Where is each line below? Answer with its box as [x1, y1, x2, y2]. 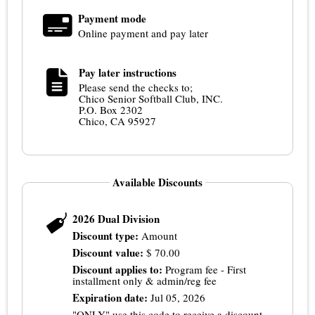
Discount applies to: [72, 262, 163, 278]
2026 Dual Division [72, 211, 160, 227]
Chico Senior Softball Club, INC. [79, 91, 224, 106]
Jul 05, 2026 [150, 290, 206, 305]
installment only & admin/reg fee [72, 274, 217, 288]
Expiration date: [72, 290, 148, 306]
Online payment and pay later [78, 26, 209, 41]
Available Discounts [112, 174, 202, 191]
